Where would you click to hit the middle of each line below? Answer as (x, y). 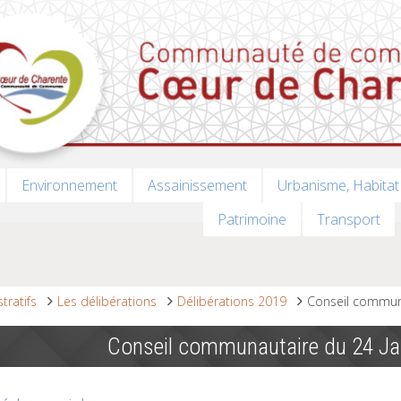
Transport (349, 219)
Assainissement (197, 185)
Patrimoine (252, 219)
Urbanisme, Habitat (338, 185)
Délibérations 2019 (232, 302)
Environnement (69, 185)
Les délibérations (107, 302)
